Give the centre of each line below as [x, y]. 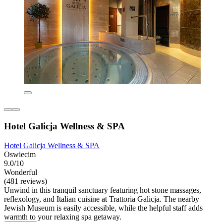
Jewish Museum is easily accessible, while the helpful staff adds [103, 208]
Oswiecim [20, 154]
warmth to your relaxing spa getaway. [63, 217]
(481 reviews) [26, 181]
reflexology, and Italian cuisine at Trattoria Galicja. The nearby [102, 199]
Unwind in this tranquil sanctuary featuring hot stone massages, [103, 190]
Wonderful [21, 172]
